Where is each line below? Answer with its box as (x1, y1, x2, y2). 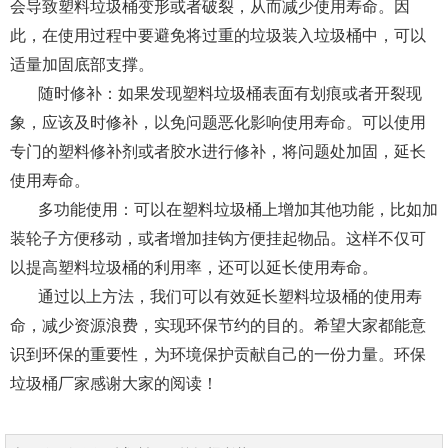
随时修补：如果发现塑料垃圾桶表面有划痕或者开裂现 (38, 85, 422, 103)
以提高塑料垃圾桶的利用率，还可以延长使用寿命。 (10, 259, 378, 277)
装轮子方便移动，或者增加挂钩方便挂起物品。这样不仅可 (10, 230, 426, 248)
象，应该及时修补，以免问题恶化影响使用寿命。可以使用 (10, 114, 426, 132)
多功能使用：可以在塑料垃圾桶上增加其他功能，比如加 (38, 201, 438, 219)
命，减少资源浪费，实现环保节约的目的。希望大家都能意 (10, 317, 426, 335)
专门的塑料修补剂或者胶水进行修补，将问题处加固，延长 (10, 143, 426, 161)
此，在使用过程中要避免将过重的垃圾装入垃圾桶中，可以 (10, 27, 426, 45)
